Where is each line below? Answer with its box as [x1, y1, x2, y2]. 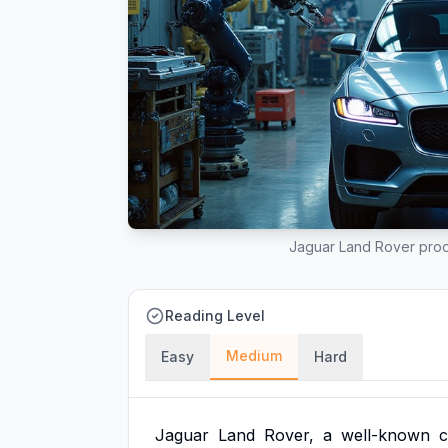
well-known [341, 425, 430, 445]
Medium [226, 347, 282, 364]
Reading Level [165, 307, 265, 324]
